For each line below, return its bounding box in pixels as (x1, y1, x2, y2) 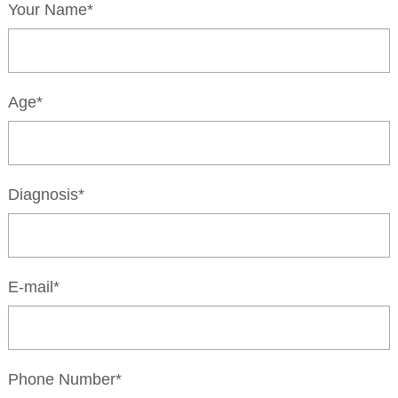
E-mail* (7, 277, 60, 296)
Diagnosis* (7, 185, 84, 203)
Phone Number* (7, 370, 122, 388)
